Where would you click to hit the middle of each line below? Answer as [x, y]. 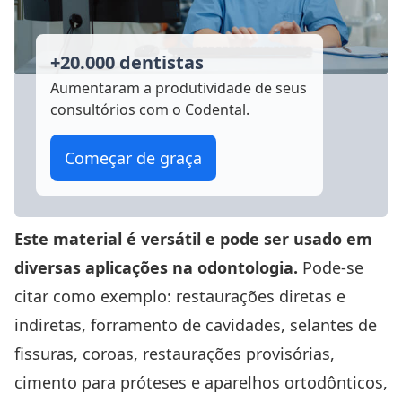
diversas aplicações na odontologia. [156, 268]
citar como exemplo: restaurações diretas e [180, 297]
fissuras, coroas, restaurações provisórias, [175, 354]
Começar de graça [133, 158]
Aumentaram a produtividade [151, 88]
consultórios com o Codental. [150, 110]
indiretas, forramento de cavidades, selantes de [196, 325]
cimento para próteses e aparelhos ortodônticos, [201, 383]
